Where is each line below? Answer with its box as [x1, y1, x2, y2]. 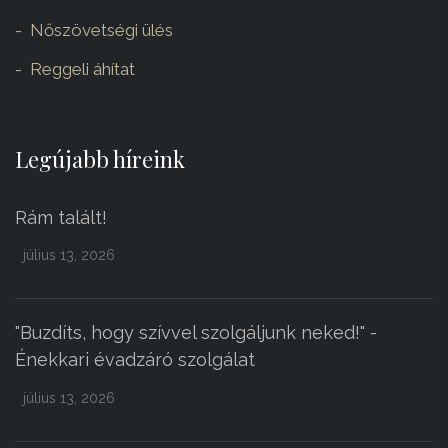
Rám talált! [15, 206, 107, 228]
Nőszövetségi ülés [30, 20, 173, 41]
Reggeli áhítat [30, 59, 135, 80]
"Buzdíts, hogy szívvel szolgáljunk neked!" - [15, 322, 377, 344]
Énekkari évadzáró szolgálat [15, 349, 255, 371]
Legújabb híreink [15, 143, 185, 174]
